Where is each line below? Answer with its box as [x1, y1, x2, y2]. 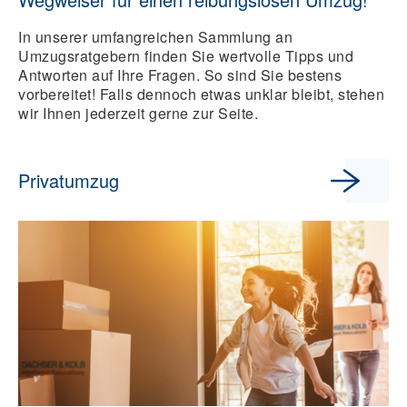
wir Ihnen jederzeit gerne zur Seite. [18, 102, 258, 124]
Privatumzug [18, 166, 119, 194]
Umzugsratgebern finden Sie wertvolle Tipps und [18, 45, 353, 66]
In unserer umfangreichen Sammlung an [18, 25, 293, 47]
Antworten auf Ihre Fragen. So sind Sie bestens [18, 64, 342, 85]
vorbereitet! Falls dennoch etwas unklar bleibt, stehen [18, 83, 384, 104]
